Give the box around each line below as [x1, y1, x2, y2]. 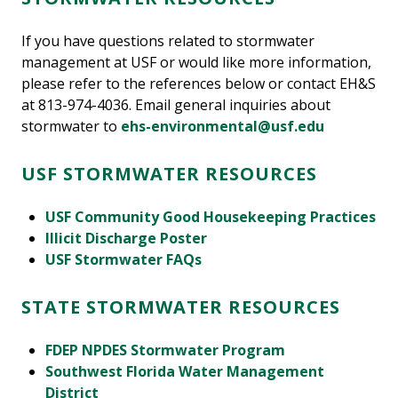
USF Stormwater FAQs [45, 250, 203, 270]
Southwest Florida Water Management [45, 362, 325, 382]
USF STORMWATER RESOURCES [21, 162, 317, 187]
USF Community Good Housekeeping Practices [45, 207, 377, 227]
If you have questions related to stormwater [21, 31, 314, 52]
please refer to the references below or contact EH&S [21, 74, 376, 94]
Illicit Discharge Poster [45, 228, 208, 249]
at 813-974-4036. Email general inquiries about [21, 95, 330, 115]
